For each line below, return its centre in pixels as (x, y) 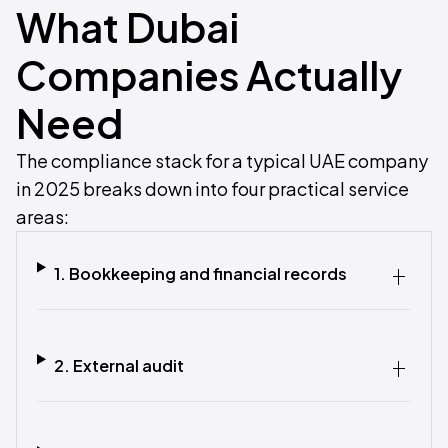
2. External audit (118, 365)
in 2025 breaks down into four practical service (212, 188)
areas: (42, 216)
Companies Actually (209, 74)
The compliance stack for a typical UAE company (222, 160)
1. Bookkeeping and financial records (200, 273)
